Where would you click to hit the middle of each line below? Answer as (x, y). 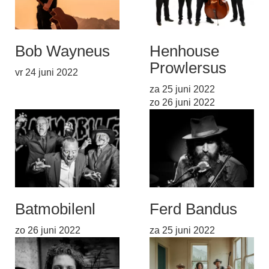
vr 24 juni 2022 (47, 72)
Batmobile (49, 209)
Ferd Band (185, 209)
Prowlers (180, 68)
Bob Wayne (54, 51)
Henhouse (184, 51)
